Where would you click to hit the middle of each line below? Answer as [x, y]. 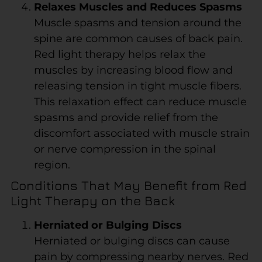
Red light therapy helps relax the [120, 54]
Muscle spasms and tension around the [137, 23]
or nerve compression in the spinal [125, 149]
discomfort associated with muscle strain [142, 133]
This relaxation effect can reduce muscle [140, 101]
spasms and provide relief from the [126, 117]
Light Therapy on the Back [92, 200]
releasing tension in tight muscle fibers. [137, 86]
